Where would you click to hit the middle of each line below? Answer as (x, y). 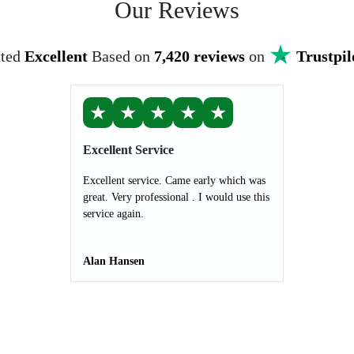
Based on (122, 56)
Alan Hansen (114, 261)
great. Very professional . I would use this (176, 197)
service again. (113, 214)
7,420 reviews (199, 56)
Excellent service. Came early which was (174, 181)
